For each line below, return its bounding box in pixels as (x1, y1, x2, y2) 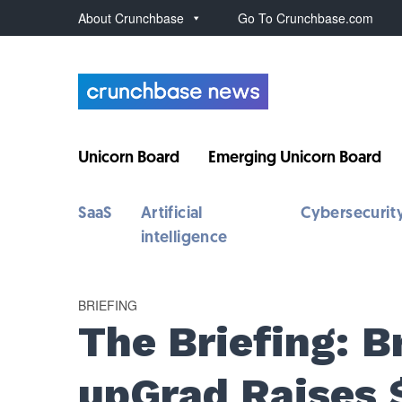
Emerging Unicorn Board (208, 150, 382, 167)
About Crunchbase (78, 9, 185, 27)
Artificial (140, 205, 203, 223)
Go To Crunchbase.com (238, 9, 374, 27)
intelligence (140, 230, 228, 247)
